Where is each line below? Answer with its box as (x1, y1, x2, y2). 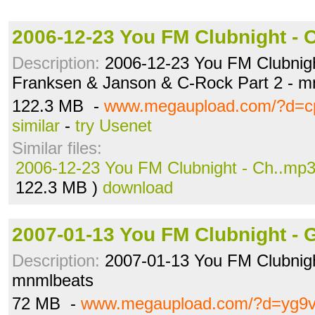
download (103, 178, 173, 197)
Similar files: (12, 139, 102, 157)
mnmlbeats (12, 271, 94, 290)
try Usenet (75, 116, 152, 135)
